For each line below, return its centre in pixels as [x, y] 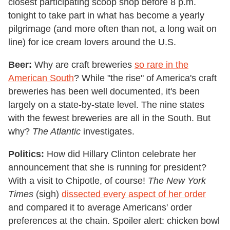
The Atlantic [56, 132]
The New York [177, 181]
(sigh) [47, 194]
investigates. [108, 132]
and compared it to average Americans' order [100, 208]
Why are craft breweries [83, 65]
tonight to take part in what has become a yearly [106, 16]
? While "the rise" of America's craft [145, 78]
